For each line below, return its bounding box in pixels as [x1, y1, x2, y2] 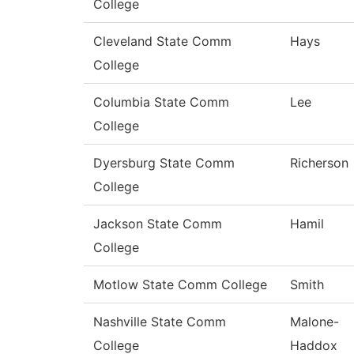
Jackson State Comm [93, 216, 222, 232]
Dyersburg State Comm [93, 155, 235, 171]
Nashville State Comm [93, 314, 226, 330]
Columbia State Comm [93, 94, 229, 111]
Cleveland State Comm [93, 33, 232, 50]
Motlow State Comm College [93, 277, 267, 293]
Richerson [290, 155, 348, 171]
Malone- [290, 314, 339, 330]
